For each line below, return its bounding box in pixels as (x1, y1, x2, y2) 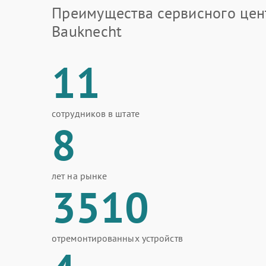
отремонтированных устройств (52, 232, 183, 244)
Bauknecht (52, 21, 122, 41)
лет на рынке (52, 170, 107, 182)
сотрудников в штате (52, 107, 140, 119)
